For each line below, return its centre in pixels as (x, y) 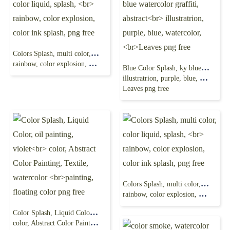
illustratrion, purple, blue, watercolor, (161, 78)
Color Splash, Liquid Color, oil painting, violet (94, 212)
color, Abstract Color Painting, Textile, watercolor (52, 223)
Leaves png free (146, 89)
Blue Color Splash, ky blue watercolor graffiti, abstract (205, 68)
